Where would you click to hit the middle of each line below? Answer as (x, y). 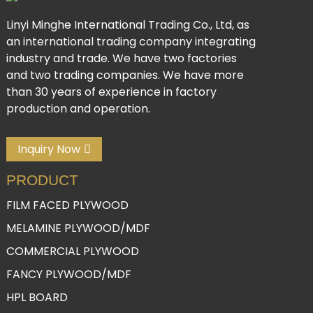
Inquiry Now (49, 149)
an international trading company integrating (131, 41)
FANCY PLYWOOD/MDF (68, 274)
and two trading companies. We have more (125, 75)
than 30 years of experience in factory (111, 92)
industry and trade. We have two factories (121, 58)
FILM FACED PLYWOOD (67, 205)
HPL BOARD (37, 297)
